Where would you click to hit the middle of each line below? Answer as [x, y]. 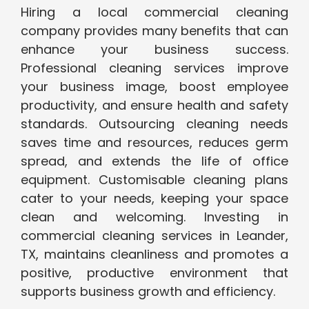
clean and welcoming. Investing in [154, 217]
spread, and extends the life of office [154, 161]
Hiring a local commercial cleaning [154, 12]
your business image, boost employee [154, 87]
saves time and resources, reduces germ [154, 143]
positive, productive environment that [154, 273]
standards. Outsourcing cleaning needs [154, 124]
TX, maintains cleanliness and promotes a [154, 255]
